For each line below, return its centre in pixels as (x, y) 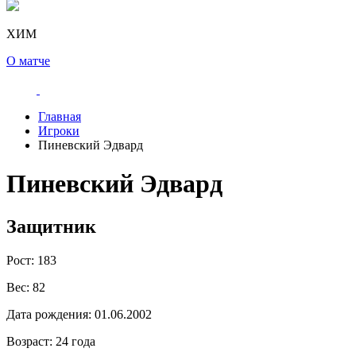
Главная (60, 116)
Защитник (51, 226)
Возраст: (29, 341)
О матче (28, 61)
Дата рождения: (49, 314)
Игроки (59, 131)
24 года (74, 341)
